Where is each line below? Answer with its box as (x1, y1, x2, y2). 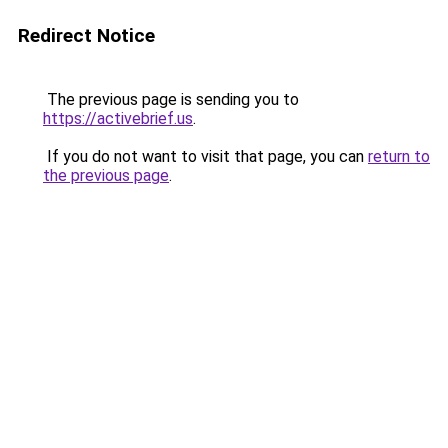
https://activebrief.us (43, 109, 193, 128)
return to (368, 147, 430, 166)
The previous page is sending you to (43, 90, 299, 109)
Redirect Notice (18, 24, 155, 47)
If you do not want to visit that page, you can (43, 147, 368, 166)
